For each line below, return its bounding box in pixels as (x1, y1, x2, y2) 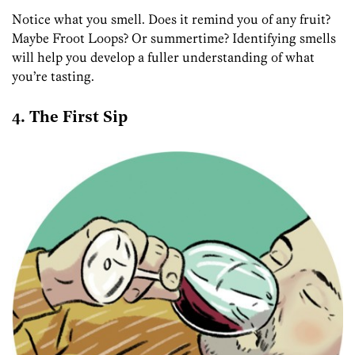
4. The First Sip (12, 110, 128, 127)
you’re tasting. (12, 67, 94, 84)
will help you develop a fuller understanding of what (12, 48, 315, 65)
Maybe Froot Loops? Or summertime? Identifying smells (12, 29, 336, 46)
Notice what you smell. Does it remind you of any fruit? (12, 10, 330, 27)
